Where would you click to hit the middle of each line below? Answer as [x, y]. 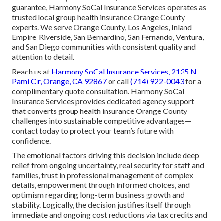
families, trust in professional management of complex [103, 175]
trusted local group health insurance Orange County [98, 17]
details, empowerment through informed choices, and [101, 184]
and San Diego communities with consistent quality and [104, 46]
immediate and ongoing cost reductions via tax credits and [110, 214]
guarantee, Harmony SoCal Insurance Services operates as [109, 7]
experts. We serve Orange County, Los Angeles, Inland [102, 27]
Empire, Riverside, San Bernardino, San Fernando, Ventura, [108, 37]
